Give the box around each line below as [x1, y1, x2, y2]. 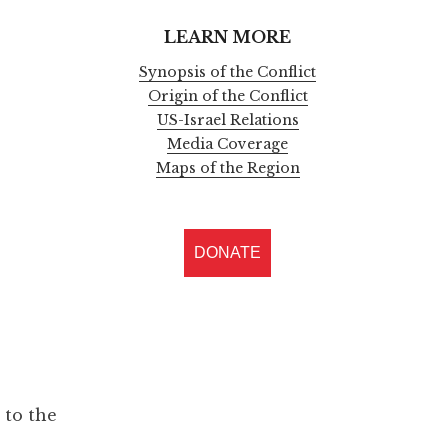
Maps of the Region [155, 159, 300, 178]
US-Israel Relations [156, 111, 299, 130]
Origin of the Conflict [147, 87, 308, 106]
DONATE [194, 244, 262, 262]
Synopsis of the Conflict [139, 63, 317, 82]
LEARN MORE [164, 26, 292, 47]
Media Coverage [167, 135, 289, 154]
